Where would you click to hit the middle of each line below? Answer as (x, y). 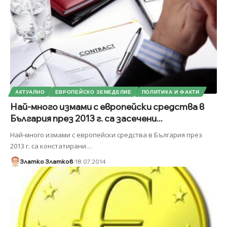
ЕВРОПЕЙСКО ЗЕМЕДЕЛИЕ (93, 91)
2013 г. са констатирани (48, 146)
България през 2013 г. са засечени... (86, 118)
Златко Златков (46, 161)
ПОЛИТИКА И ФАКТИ (171, 91)
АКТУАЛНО (30, 91)
